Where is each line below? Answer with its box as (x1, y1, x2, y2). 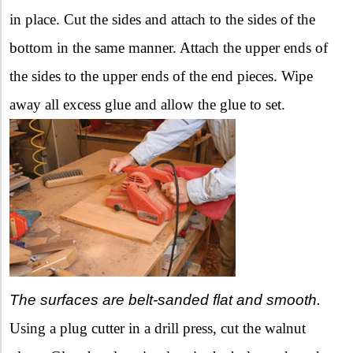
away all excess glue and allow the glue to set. (9, 95, 285, 113)
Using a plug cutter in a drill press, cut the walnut (9, 319, 306, 336)
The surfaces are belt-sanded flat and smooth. (9, 291, 321, 308)
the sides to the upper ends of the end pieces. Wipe (9, 67, 313, 84)
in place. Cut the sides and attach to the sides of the (9, 10, 315, 28)
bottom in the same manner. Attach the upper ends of (9, 39, 328, 56)
